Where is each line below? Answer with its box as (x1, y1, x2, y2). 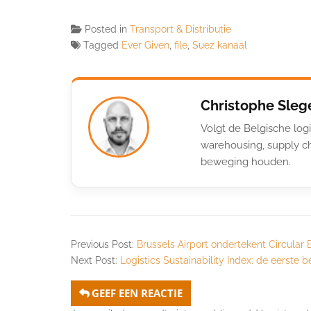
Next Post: (71, 254, 120, 266)
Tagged (83, 39, 121, 51)
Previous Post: (71, 238, 137, 250)
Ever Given (121, 39, 169, 51)
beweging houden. (201, 155, 291, 168)
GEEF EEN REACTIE (92, 285, 183, 300)
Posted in (85, 23, 130, 35)
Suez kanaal (192, 39, 247, 51)
